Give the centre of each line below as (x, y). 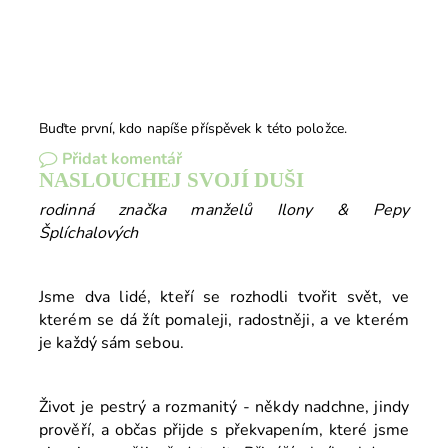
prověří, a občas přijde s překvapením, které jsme (224, 430)
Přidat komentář (122, 159)
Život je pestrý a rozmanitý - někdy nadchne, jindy (224, 407)
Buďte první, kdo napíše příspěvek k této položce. (193, 129)
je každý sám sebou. (113, 343)
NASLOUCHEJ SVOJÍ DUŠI (171, 180)
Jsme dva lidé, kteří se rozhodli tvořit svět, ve (224, 297)
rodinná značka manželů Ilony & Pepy (224, 210)
